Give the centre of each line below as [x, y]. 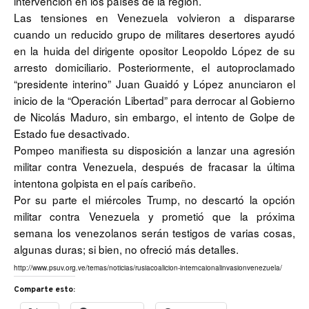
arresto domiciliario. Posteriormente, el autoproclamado [154, 67]
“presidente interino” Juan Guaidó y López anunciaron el [154, 83]
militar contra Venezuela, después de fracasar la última [154, 166]
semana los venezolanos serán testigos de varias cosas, [154, 232]
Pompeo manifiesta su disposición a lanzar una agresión [154, 149]
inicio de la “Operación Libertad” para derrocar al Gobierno [154, 100]
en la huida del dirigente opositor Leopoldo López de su [154, 50]
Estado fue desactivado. [72, 133]
